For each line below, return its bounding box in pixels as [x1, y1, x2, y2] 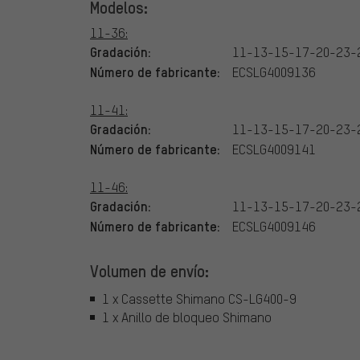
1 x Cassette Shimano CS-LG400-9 [102, 289, 297, 307]
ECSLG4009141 [232, 141, 316, 158]
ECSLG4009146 [232, 218, 316, 235]
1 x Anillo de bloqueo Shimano [102, 308, 272, 325]
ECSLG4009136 [232, 63, 316, 81]
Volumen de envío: [90, 260, 209, 282]
